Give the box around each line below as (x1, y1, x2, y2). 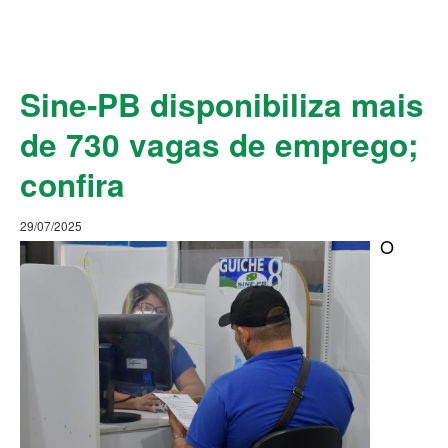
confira (20, 162, 125, 207)
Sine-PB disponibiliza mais (20, 82, 424, 127)
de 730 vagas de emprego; (20, 122, 418, 167)
